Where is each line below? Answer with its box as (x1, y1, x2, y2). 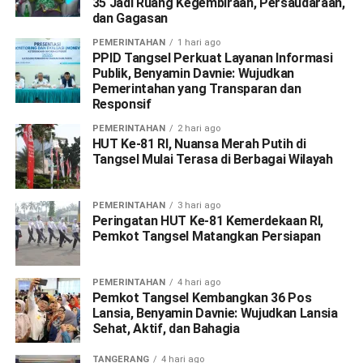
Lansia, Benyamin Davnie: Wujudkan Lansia (92, 305, 338, 321)
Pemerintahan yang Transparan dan (92, 80, 301, 96)
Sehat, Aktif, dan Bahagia (92, 320, 240, 336)
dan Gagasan (92, 10, 169, 26)
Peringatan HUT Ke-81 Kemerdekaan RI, (92, 212, 324, 228)
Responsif (92, 96, 152, 112)
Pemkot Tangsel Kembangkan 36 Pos (92, 289, 312, 305)
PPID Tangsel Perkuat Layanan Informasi (92, 49, 333, 66)
